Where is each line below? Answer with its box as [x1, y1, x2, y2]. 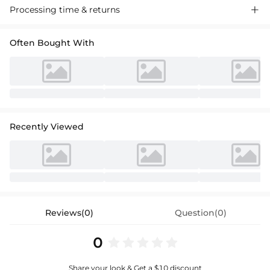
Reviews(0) [45, 207, 93, 219]
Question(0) [175, 207, 227, 219]
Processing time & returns [10, 4, 120, 16]
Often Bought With [10, 37, 95, 49]
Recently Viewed [10, 121, 84, 133]
